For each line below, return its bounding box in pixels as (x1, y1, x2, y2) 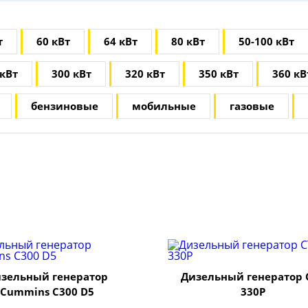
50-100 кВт (239, 34, 294, 48)
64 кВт (104, 34, 137, 48)
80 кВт (171, 34, 205, 48)
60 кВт (36, 34, 70, 48)
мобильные (132, 99, 196, 113)
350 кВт (199, 67, 239, 80)
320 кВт (125, 67, 165, 80)
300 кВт (52, 67, 91, 80)
